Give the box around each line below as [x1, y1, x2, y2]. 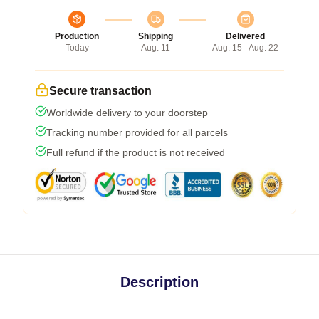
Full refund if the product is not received [46, 146, 225, 158]
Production [55, 31, 99, 41]
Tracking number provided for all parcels [46, 126, 228, 138]
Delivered [226, 31, 265, 41]
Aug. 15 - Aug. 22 [212, 42, 278, 53]
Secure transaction [49, 84, 152, 97]
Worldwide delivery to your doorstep [46, 106, 208, 118]
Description [120, 273, 199, 290]
